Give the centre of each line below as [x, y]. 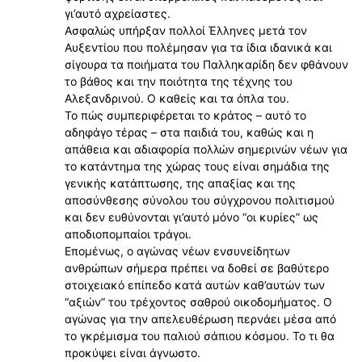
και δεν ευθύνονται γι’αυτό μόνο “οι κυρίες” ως [192, 217]
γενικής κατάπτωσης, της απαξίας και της [180, 183]
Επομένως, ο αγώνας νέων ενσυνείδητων [177, 251]
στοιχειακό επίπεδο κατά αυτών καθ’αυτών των [195, 285]
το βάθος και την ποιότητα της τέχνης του [179, 82]
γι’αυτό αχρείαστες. [118, 14]
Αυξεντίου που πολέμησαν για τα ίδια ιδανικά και [198, 48]
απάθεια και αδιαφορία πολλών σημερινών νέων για [206, 149]
